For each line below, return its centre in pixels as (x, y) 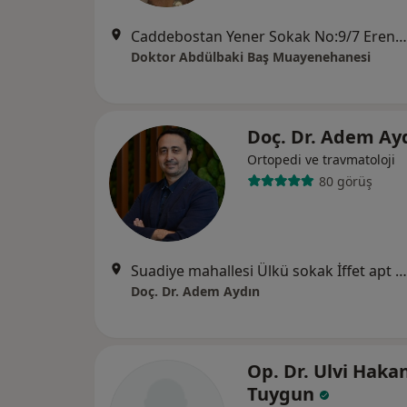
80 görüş (345, 181)
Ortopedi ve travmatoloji (321, 159)
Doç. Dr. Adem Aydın (195, 291)
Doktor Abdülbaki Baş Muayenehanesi (251, 57)
